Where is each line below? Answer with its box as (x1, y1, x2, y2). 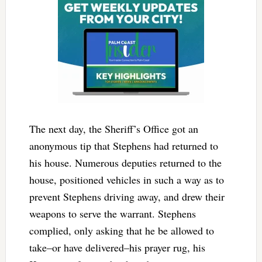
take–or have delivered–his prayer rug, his (29, 240, 205, 254)
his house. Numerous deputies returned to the (29, 155, 222, 170)
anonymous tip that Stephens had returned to (29, 138, 218, 153)
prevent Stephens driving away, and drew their (29, 189, 225, 204)
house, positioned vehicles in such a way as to (29, 172, 224, 187)
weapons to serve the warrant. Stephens (29, 206, 196, 220)
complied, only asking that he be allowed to (29, 223, 214, 237)
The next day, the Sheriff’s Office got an (29, 121, 198, 136)
